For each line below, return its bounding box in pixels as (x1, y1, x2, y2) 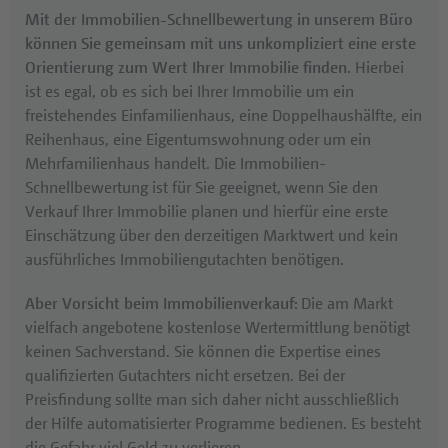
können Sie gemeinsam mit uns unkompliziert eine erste (25, 32, 416, 53)
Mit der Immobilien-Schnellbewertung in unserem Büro (25, 8, 413, 29)
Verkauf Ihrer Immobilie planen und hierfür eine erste (25, 200, 388, 221)
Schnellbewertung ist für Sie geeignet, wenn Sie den (25, 176, 378, 197)
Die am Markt (301, 292, 393, 313)
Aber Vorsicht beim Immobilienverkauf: (25, 292, 301, 313)
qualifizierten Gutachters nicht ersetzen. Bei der (25, 364, 345, 385)
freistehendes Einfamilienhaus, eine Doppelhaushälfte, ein (25, 104, 422, 125)
